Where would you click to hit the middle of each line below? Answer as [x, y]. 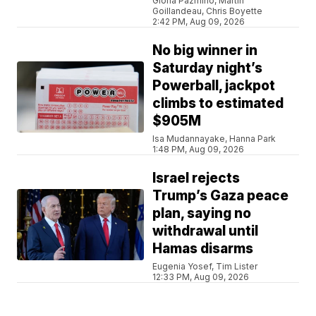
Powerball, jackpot [214, 86]
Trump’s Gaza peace [221, 196]
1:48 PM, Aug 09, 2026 [199, 150]
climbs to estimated [218, 104]
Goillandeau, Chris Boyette [208, 11]
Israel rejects [196, 178]
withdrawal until [206, 231]
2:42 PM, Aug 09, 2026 [199, 22]
